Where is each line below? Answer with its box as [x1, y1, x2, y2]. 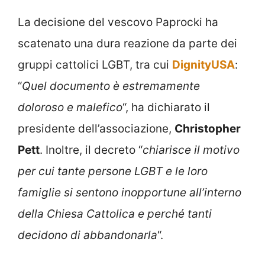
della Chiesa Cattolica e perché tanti [18, 207, 212, 221]
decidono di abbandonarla [18, 228, 157, 243]
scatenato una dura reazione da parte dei [18, 37, 237, 51]
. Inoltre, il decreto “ [40, 143, 143, 157]
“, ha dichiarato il [122, 101, 210, 115]
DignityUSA [172, 58, 235, 72]
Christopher [174, 122, 241, 136]
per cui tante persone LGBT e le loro [18, 164, 208, 179]
